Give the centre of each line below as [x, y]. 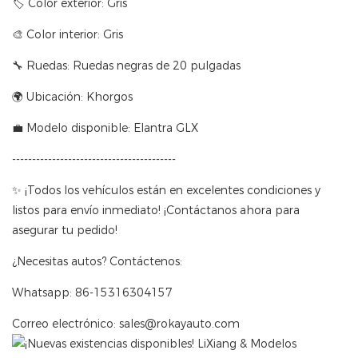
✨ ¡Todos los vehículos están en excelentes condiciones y [166, 191]
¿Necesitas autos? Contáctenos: [97, 262]
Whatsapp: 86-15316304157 [92, 293]
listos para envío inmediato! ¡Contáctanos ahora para [156, 211]
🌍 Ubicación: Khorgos [72, 97]
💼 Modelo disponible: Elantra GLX [105, 128]
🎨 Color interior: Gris [68, 35]
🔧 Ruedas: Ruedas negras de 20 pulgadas [126, 66]
